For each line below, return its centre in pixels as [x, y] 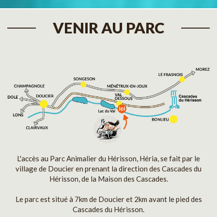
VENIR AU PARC [108, 28]
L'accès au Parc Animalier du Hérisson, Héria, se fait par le [108, 159]
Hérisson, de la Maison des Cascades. [108, 179]
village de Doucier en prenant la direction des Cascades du [108, 169]
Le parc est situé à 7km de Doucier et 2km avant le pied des [108, 199]
